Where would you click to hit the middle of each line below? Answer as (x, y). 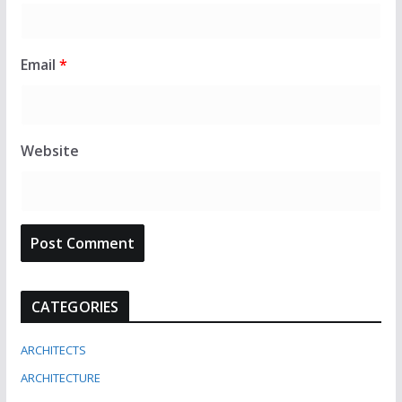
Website (49, 150)
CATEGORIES (75, 306)
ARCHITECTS (53, 350)
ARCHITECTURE (60, 377)
